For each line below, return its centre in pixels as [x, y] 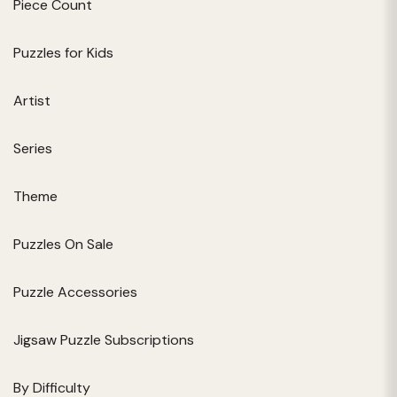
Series [33, 148]
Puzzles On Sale [63, 244]
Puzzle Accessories [75, 292]
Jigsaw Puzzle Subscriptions [104, 339]
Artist [32, 100]
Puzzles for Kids [63, 52]
